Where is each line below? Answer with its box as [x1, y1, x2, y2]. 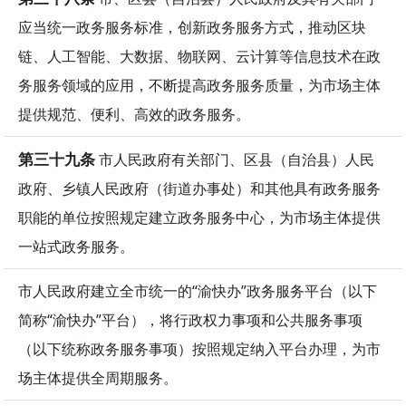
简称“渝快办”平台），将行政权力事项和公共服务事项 [18, 309, 362, 330]
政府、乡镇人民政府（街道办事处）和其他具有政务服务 [18, 178, 381, 198]
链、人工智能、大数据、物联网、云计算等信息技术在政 [18, 45, 381, 66]
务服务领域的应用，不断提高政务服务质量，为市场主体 [18, 74, 381, 95]
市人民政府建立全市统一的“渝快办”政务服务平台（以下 [18, 280, 377, 301]
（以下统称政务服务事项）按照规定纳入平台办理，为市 [18, 338, 381, 359]
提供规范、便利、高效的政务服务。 [18, 103, 250, 124]
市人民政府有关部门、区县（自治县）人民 [95, 149, 374, 169]
